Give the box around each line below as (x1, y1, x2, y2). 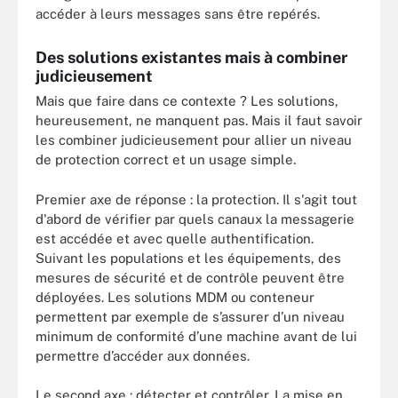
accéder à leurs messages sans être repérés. (36, 6, 320, 21)
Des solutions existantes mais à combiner (36, 48, 347, 67)
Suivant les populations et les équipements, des (36, 250, 341, 266)
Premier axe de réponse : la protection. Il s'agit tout (36, 191, 357, 207)
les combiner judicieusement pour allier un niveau (36, 132, 352, 147)
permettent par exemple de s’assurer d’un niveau (36, 308, 345, 324)
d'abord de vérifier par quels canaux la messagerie (36, 211, 354, 227)
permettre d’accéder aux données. (36, 347, 250, 363)
